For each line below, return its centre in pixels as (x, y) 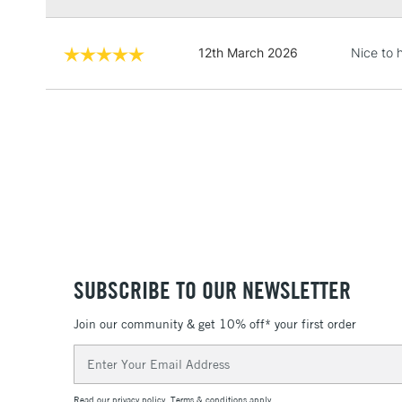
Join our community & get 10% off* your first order (215, 324)
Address (98, 372)
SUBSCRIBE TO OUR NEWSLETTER (212, 290)
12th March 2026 (248, 52)
